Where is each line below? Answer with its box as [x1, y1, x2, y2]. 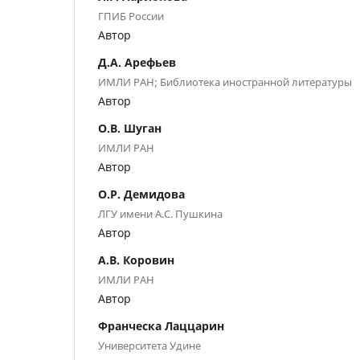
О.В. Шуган [98, 120, 162, 136]
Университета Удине [98, 337, 201, 353]
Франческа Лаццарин [98, 317, 224, 333]
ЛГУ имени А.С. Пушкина [98, 206, 223, 221]
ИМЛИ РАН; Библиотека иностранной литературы [98, 74, 352, 89]
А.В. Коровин [98, 252, 174, 268]
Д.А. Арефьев [98, 54, 176, 70]
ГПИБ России [98, 8, 164, 23]
